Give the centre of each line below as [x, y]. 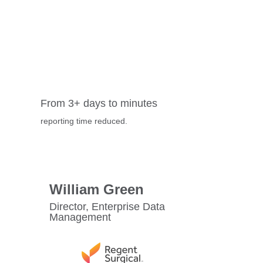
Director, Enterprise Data [107, 207]
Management [80, 218]
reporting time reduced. [84, 121]
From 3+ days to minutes [99, 104]
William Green [96, 190]
